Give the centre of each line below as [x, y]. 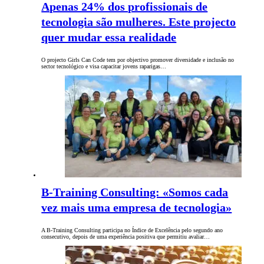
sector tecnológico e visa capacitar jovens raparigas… [104, 67]
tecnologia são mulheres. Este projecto [139, 22]
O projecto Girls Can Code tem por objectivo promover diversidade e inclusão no [138, 60]
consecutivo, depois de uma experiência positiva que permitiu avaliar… [126, 237]
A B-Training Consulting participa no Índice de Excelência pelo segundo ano [132, 230]
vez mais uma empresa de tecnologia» [137, 208]
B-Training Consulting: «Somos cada [135, 192]
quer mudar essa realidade [109, 37]
